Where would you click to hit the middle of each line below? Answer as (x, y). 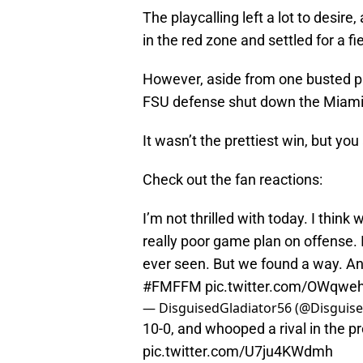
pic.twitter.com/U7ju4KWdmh (238, 352)
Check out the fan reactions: (233, 180)
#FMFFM (172, 287)
